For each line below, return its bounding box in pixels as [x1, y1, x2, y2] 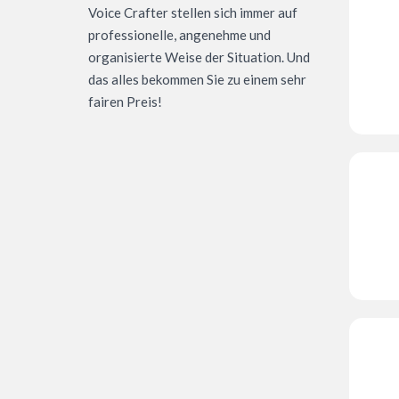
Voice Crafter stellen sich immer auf [88, 4, 297, 21]
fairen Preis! [88, 94, 162, 110]
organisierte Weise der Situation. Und [88, 49, 310, 66]
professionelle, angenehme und [88, 27, 271, 44]
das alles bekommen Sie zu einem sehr [88, 71, 306, 88]
